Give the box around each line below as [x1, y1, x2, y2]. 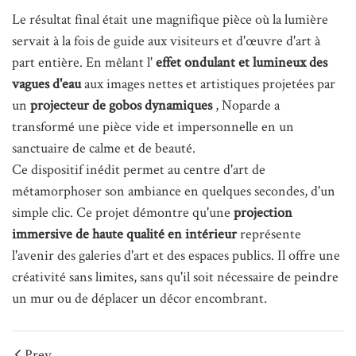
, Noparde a [212, 95, 280, 114]
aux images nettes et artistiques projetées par [81, 74, 335, 93]
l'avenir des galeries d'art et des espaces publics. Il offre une [12, 246, 340, 265]
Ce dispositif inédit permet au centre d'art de [12, 160, 265, 179]
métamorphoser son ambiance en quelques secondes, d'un [12, 181, 335, 200]
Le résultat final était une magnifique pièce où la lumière [12, 10, 328, 29]
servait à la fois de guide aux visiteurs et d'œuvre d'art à [12, 31, 320, 50]
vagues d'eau [12, 74, 81, 93]
